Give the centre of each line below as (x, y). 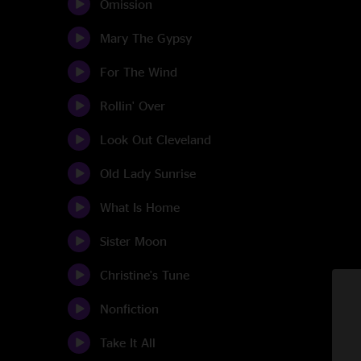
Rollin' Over (133, 106)
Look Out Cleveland (156, 139)
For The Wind (139, 72)
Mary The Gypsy (146, 38)
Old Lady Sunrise (148, 173)
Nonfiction (129, 309)
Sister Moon (133, 241)
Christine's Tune (145, 275)
